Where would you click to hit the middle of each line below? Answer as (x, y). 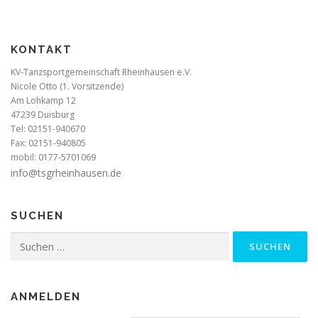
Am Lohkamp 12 (43, 101)
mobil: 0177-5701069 (53, 158)
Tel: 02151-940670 (48, 129)
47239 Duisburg (43, 115)
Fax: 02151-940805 (48, 143)
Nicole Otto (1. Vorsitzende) (67, 87)
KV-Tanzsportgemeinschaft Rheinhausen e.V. (101, 72)
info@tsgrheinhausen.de (66, 173)
